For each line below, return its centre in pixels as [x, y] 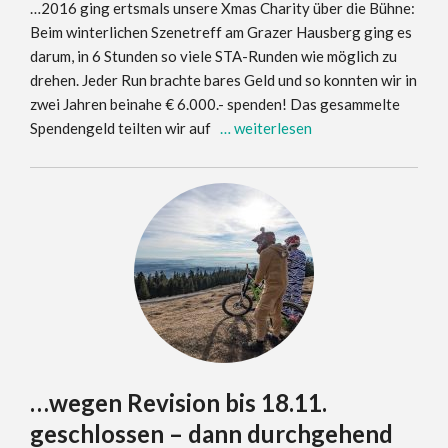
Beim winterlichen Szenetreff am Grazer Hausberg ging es [221, 32]
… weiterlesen [266, 128]
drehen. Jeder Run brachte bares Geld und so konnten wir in [223, 80]
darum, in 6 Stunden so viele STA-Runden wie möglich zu [213, 56]
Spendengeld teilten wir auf [125, 128]
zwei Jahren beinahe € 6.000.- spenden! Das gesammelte [215, 104]
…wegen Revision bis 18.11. [178, 402]
